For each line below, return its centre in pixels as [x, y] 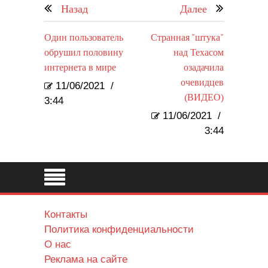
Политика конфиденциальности [119, 230]
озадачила [204, 68]
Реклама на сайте [86, 260]
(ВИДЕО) [204, 98]
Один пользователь [84, 38]
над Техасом [199, 53]
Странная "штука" [187, 38]
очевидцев [202, 83]
